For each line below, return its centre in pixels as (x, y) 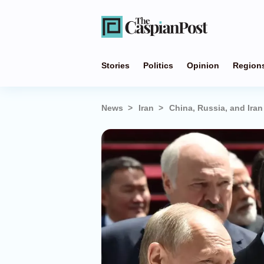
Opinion (203, 65)
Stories (115, 65)
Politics (158, 65)
